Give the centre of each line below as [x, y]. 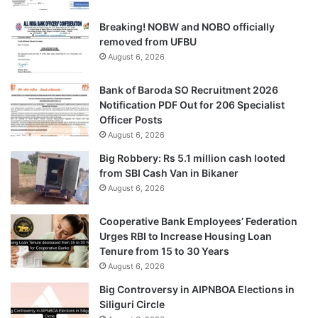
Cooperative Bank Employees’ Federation [198, 221]
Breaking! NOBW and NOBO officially [187, 27]
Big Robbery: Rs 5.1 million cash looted [192, 158]
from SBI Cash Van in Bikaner [169, 173]
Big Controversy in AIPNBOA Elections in [197, 290]
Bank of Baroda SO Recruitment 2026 [189, 90]
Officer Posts [131, 120]
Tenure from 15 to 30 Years [164, 251]
